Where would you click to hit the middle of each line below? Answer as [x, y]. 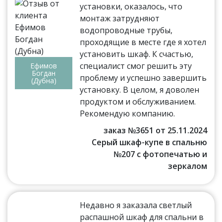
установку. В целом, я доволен [140, 90]
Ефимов [44, 66]
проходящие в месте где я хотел [143, 42]
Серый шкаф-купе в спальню [149, 142]
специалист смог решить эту [136, 66]
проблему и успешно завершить [143, 78]
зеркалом [187, 166]
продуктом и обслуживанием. [138, 102]
